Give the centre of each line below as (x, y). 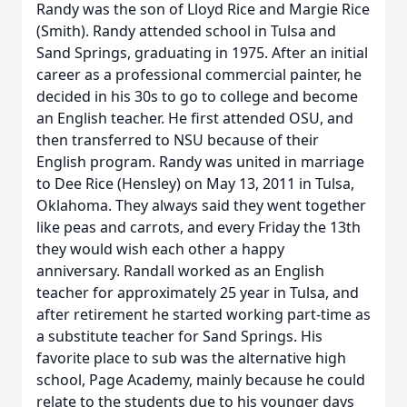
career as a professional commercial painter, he (199, 74)
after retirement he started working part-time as (203, 314)
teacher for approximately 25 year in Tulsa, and (198, 293)
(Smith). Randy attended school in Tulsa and (186, 31)
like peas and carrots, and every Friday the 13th (199, 227)
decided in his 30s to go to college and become (197, 96)
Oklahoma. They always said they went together (201, 205)
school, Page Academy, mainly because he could (201, 380)
